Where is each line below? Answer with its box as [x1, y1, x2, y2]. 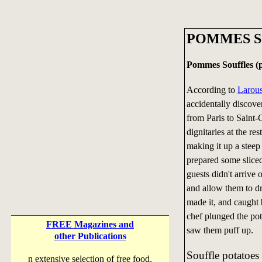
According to [186, 84, 237, 95]
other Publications [54, 231, 126, 241]
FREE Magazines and [46, 219, 134, 229]
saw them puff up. [186, 224, 253, 236]
